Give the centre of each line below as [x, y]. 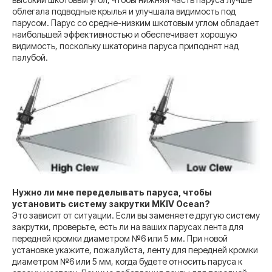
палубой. [30, 57]
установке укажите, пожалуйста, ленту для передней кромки [135, 250]
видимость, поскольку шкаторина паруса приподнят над [125, 46]
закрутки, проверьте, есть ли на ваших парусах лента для [128, 226]
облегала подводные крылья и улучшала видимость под [124, 11]
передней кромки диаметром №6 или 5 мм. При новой [120, 238]
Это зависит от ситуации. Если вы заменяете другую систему [136, 215]
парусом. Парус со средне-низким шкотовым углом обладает [136, 22]
